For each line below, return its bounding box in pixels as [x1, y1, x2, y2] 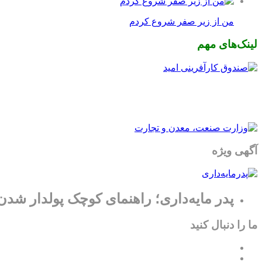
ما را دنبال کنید [190, 219, 257, 232]
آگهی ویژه [212, 144, 257, 157]
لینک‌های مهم [197, 38, 257, 51]
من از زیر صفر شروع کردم [129, 16, 234, 27]
